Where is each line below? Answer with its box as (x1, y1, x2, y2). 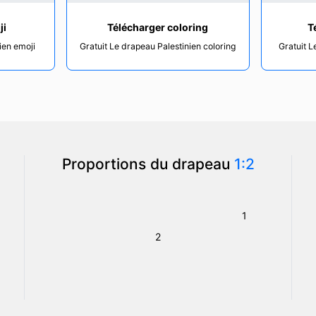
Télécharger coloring (107, 20, 209, 33)
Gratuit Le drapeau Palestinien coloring (80, 40, 236, 51)
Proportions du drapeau (61, 154, 234, 173)
